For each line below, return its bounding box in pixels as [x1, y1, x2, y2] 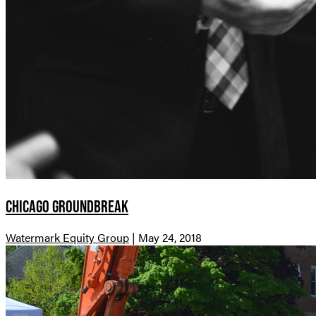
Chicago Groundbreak [6, 196, 128, 216]
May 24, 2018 [138, 229, 202, 246]
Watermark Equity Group [6, 229, 129, 246]
